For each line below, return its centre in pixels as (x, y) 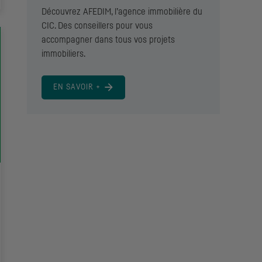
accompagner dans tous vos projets (108, 39)
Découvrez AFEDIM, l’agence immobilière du (122, 11)
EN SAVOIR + (77, 87)
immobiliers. (63, 54)
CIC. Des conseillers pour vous (97, 25)
